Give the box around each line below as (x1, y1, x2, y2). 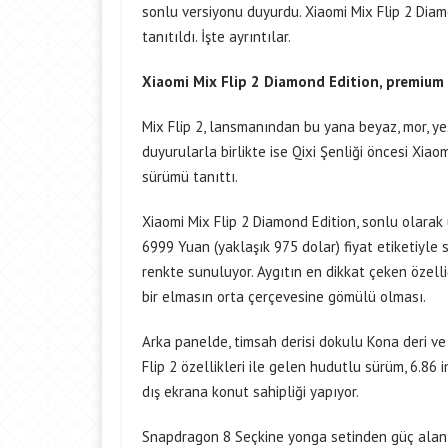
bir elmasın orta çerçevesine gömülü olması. (142, 287, 426, 306)
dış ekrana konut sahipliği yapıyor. (142, 382, 359, 401)
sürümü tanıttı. (142, 167, 238, 186)
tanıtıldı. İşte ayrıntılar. (142, 27, 291, 46)
